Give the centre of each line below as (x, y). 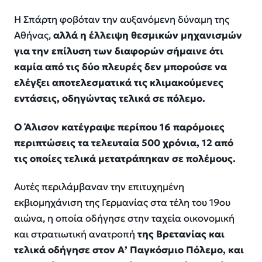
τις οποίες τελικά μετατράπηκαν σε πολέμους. (125, 158)
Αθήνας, (34, 36)
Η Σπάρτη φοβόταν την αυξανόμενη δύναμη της (122, 20)
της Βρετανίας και (181, 235)
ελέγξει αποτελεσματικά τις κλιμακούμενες (119, 83)
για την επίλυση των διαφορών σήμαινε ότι (119, 51)
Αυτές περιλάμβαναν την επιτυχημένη (99, 187)
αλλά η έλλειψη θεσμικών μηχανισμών (148, 36)
